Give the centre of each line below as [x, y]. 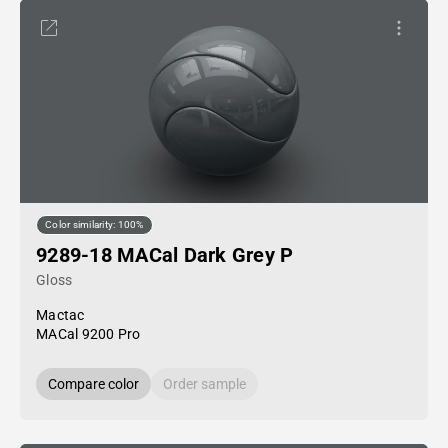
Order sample [204, 384]
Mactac [60, 315]
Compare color [93, 384]
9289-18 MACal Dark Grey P [165, 255]
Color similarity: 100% [94, 225]
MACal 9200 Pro [88, 334]
